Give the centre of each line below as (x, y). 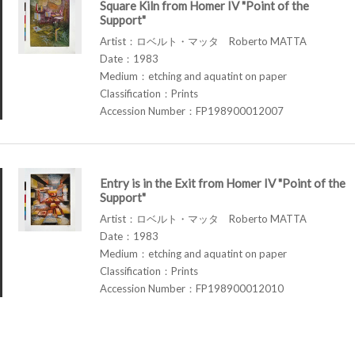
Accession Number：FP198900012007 (192, 111)
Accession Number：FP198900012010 (192, 288)
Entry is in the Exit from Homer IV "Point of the (223, 183)
